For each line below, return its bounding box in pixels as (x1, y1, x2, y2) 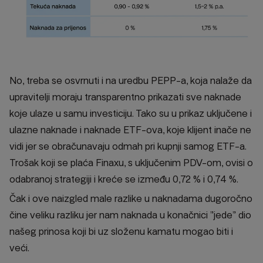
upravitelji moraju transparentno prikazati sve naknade (9, 92, 241, 103)
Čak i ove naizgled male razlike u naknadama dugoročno (9, 193, 252, 205)
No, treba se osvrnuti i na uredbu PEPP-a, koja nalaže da (9, 75, 252, 87)
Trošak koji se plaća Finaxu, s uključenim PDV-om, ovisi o (9, 157, 253, 169)
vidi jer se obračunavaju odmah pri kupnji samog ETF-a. (9, 141, 247, 153)
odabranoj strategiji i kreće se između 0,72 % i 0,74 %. (9, 174, 238, 186)
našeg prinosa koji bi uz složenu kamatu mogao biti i (9, 226, 233, 238)
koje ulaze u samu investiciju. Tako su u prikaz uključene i (9, 108, 252, 120)
